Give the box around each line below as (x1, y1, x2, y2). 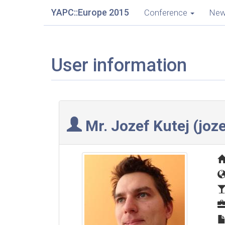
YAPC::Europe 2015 (51, 7, 129, 18)
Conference (144, 8, 187, 18)
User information (51, 55, 187, 76)
